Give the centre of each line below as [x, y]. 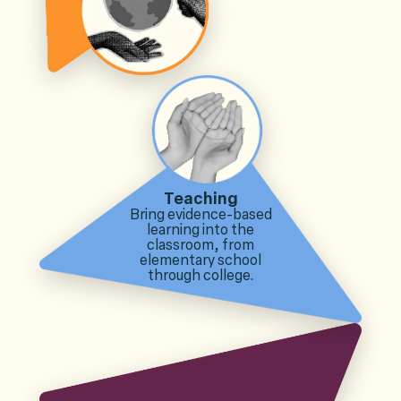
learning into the [200, 229]
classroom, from [200, 244]
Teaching [200, 198]
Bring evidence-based [200, 214]
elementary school [200, 260]
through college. [200, 275]
